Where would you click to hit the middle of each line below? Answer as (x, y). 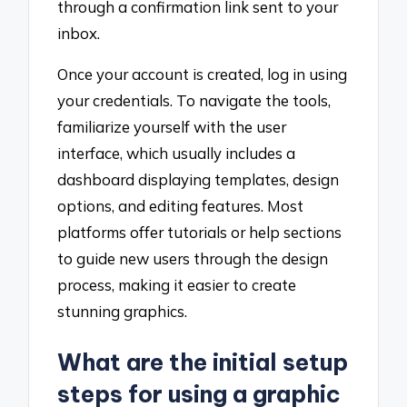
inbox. (79, 34)
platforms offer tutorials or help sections (200, 232)
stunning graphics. (123, 311)
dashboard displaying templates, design (199, 179)
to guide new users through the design (193, 258)
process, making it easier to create (177, 284)
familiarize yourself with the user (172, 126)
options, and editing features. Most (181, 205)
